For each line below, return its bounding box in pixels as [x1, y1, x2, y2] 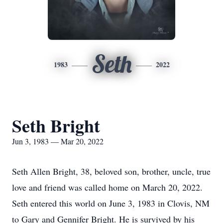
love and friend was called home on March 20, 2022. [12, 181, 203, 193]
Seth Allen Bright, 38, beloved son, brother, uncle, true [12, 165, 211, 177]
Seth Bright [12, 112, 100, 138]
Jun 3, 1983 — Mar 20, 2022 [12, 136, 104, 146]
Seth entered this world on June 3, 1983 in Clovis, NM [12, 197, 210, 209]
